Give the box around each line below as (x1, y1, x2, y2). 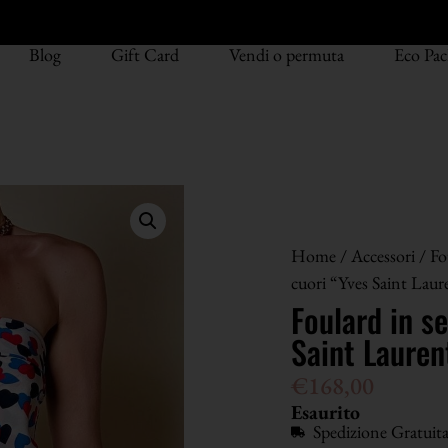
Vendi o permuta (229, 43, 344, 66)
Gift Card (111, 43, 179, 66)
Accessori (350, 244, 415, 267)
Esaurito (290, 399, 360, 426)
